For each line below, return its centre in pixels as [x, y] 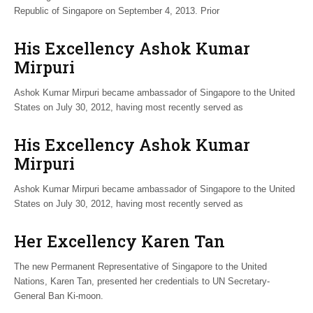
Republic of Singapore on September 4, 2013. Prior [117, 11]
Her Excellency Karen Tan [119, 241]
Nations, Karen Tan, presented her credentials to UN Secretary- [142, 281]
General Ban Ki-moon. [59, 296]
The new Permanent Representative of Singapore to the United [140, 267]
